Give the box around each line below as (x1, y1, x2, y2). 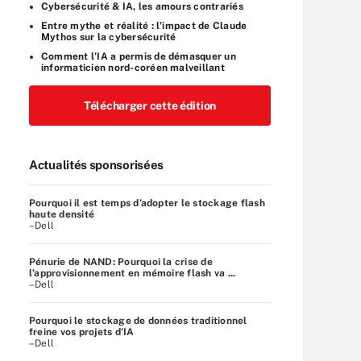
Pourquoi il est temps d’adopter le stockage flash (29, 197, 265, 209)
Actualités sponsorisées (29, 157, 164, 172)
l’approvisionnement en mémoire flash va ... (29, 267, 236, 279)
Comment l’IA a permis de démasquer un (41, 50, 236, 62)
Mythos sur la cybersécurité (41, 31, 176, 43)
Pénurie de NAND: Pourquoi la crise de (29, 255, 213, 268)
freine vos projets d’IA (29, 326, 135, 338)
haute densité (29, 208, 95, 220)
